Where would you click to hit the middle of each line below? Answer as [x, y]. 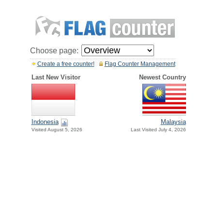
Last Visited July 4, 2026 [158, 130]
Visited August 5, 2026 [57, 130]
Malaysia [173, 122]
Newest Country [162, 77]
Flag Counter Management [140, 64]
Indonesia [45, 122]
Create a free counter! [66, 64]
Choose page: [54, 51]
